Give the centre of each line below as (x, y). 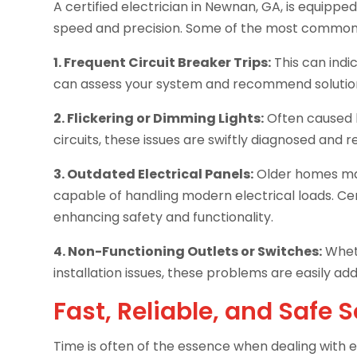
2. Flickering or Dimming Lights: (159, 119)
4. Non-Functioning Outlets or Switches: (188, 252)
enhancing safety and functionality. (164, 218)
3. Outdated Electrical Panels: (154, 175)
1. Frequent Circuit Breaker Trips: (163, 63)
